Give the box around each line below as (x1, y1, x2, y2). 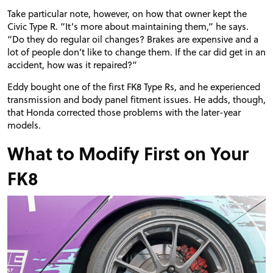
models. (7, 118, 41, 132)
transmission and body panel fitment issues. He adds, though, (7, 93, 266, 107)
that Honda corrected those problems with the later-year (7, 105, 241, 119)
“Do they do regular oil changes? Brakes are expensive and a (7, 32, 258, 46)
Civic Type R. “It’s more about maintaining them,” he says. (7, 19, 249, 34)
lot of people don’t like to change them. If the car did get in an (7, 45, 266, 59)
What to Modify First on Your (7, 140, 249, 167)
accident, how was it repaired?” (7, 58, 137, 72)
